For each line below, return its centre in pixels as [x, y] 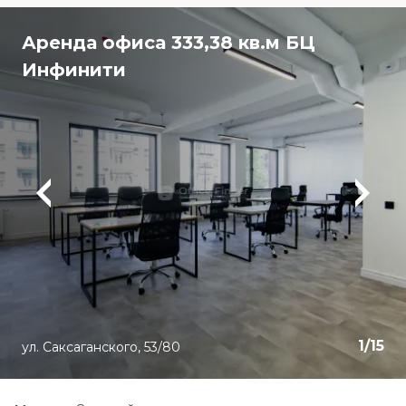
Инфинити [74, 70]
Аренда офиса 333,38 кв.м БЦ [169, 43]
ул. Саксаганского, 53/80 [101, 347]
